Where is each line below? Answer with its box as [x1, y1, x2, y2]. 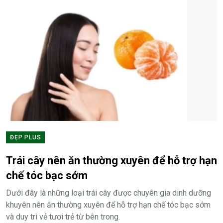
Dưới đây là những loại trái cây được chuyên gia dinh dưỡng [6, 188, 211, 198]
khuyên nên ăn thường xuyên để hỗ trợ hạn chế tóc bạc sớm [6, 200, 211, 210]
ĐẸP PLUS [10, 134, 41, 141]
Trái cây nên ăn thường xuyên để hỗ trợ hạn [6, 154, 217, 167]
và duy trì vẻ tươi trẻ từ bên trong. [6, 212, 120, 222]
